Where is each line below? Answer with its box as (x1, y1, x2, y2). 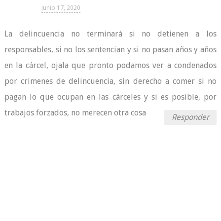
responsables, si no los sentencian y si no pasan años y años (4, 45, 217, 55)
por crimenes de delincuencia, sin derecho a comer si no (4, 76, 217, 86)
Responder (172, 112, 210, 122)
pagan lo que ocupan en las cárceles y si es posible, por (4, 92, 217, 102)
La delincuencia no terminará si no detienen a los (4, 29, 217, 39)
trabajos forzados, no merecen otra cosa (4, 108, 146, 118)
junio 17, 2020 (41, 4, 80, 12)
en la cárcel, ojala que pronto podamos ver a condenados (4, 61, 217, 71)
